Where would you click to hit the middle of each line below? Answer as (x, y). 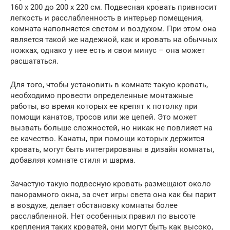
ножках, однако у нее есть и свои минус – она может (108, 51)
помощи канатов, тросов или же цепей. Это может (103, 117)
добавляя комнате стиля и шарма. (73, 160)
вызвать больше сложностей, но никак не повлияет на (111, 128)
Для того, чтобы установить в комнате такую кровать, (109, 85)
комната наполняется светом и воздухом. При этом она (113, 29)
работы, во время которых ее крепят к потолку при (104, 107)
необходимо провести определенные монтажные (102, 96)
